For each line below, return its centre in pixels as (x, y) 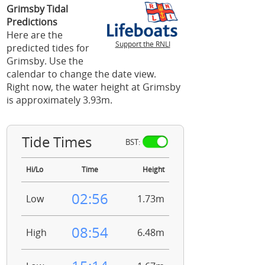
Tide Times (57, 142)
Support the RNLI (143, 44)
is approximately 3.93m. (59, 100)
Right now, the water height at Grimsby (93, 87)
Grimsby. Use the (45, 61)
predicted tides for (48, 48)
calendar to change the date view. (81, 74)
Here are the (35, 35)
